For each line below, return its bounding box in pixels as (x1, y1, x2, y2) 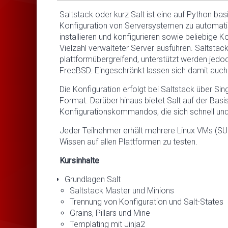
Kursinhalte (60, 155, 99, 165)
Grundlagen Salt (65, 174, 121, 184)
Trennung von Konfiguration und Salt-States (70, 196, 223, 207)
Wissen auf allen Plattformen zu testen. (60, 136, 197, 147)
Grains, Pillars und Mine (70, 208, 150, 218)
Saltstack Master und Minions (70, 185, 174, 195)
